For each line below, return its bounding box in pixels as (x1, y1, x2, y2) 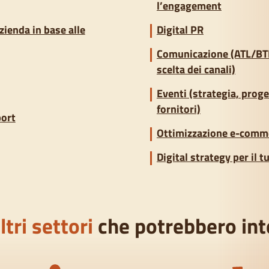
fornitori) (156, 101, 201, 118)
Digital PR (156, 22, 204, 38)
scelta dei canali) (156, 61, 235, 78)
